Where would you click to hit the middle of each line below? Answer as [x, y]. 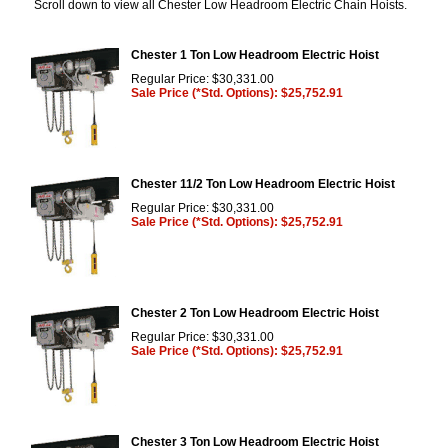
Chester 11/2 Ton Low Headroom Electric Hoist [263, 183]
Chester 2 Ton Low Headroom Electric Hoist [255, 312]
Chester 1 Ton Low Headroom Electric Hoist [255, 54]
